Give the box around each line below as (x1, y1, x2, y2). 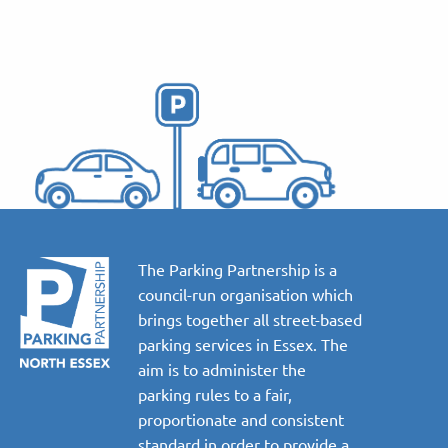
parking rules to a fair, (138, 414, 292, 435)
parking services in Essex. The (138, 364, 348, 385)
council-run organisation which (138, 314, 353, 335)
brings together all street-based (138, 339, 362, 360)
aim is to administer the (138, 389, 306, 410)
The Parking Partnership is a (138, 289, 337, 310)
